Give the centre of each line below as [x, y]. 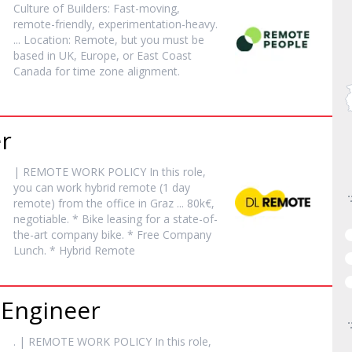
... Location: [44, 40]
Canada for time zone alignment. [97, 71]
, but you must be [160, 40]
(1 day [174, 187]
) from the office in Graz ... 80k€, [133, 203]
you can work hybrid [66, 187]
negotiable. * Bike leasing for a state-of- [116, 219]
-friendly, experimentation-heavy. [135, 24]
